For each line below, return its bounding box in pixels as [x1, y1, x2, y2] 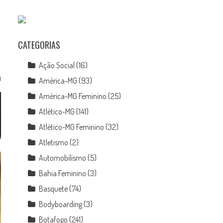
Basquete [39, 184, 68, 194]
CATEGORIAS [18, 38, 61, 51]
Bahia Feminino [39, 168, 87, 178]
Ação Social [39, 60, 75, 70]
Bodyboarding [39, 199, 83, 209]
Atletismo [39, 137, 69, 147]
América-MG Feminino [39, 91, 107, 101]
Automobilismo [39, 153, 87, 163]
